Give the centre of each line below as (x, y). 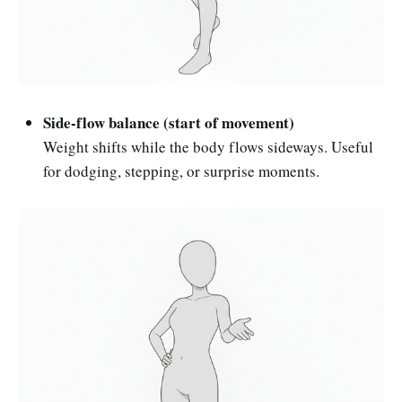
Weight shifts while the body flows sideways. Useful (208, 146)
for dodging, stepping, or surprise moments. (181, 170)
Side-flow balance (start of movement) (169, 122)
